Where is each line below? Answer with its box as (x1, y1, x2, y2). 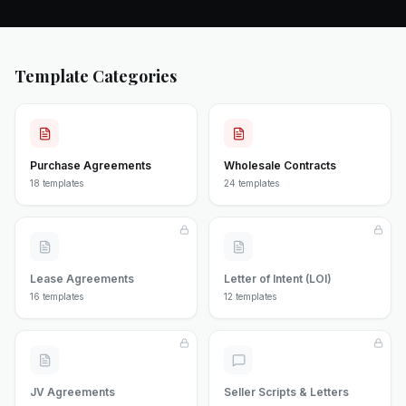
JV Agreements (30, 385, 115, 399)
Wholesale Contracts (224, 159, 336, 172)
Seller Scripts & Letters (224, 385, 349, 399)
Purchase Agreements (30, 159, 151, 172)
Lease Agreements (30, 272, 134, 285)
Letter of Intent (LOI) (224, 272, 332, 285)
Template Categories (14, 65, 177, 87)
